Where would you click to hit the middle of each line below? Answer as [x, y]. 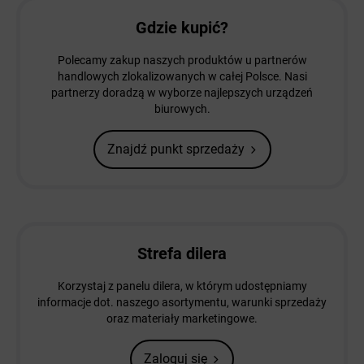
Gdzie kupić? [182, 28]
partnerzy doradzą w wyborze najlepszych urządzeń [182, 93]
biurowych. [182, 109]
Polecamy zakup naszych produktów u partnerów [182, 61]
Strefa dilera [182, 254]
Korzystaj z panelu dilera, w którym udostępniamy [182, 286]
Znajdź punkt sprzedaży [175, 149]
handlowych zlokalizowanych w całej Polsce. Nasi [182, 77]
